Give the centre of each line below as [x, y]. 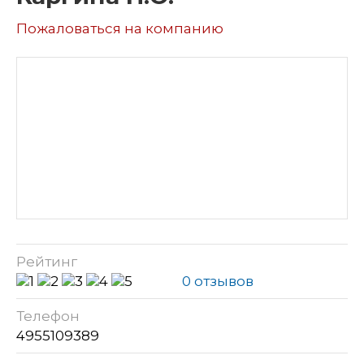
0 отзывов [218, 281]
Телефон [48, 316]
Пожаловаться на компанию [120, 28]
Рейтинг [47, 261]
